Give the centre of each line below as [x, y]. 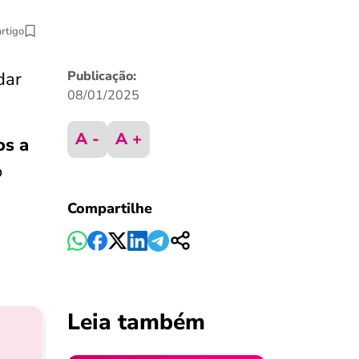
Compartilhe [109, 208]
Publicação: [101, 76]
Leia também [136, 322]
